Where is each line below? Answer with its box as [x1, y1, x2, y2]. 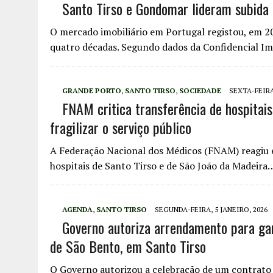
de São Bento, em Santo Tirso [50, 235, 206, 257]
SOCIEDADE [179, 86, 221, 95]
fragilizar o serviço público [50, 116, 191, 138]
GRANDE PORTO [62, 86, 121, 95]
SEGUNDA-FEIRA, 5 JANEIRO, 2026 [155, 205, 268, 214]
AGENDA [62, 205, 93, 214]
